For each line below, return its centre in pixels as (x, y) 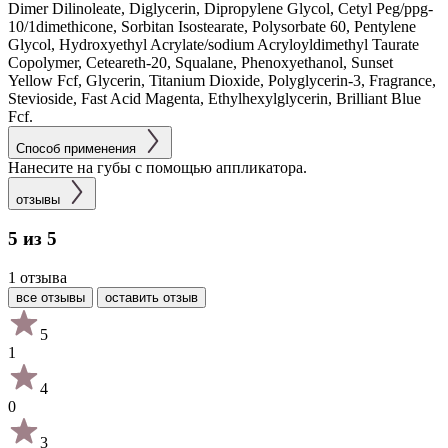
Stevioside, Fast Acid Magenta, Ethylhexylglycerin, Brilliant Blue (214, 98)
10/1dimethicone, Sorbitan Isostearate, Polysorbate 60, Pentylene (212, 26)
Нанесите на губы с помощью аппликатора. (157, 167)
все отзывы (50, 298)
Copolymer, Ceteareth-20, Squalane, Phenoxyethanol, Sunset (200, 62)
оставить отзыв (151, 298)
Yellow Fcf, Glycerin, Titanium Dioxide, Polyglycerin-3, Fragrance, (222, 80)
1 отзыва (37, 278)
